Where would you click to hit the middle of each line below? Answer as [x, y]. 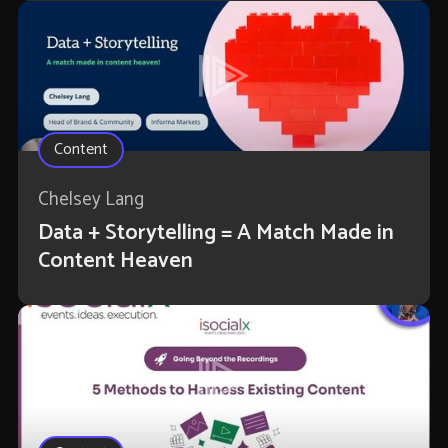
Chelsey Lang [90, 200]
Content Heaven [115, 261]
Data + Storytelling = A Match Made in [215, 233]
